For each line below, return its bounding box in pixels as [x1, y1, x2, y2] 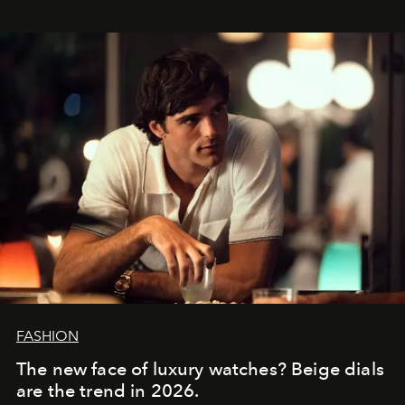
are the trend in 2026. [16, 380, 200, 402]
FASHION [16, 327, 79, 345]
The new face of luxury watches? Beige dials [16, 358, 384, 381]
